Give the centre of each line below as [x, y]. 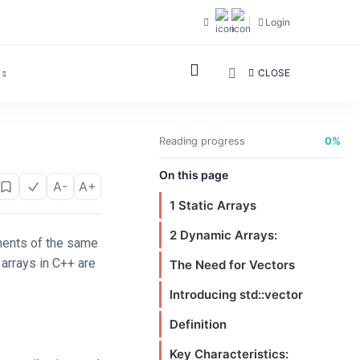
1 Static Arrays [213, 205]
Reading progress [202, 141]
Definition [198, 324]
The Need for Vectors [232, 265]
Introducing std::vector [236, 295]
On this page [194, 175]
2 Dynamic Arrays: [223, 235]
